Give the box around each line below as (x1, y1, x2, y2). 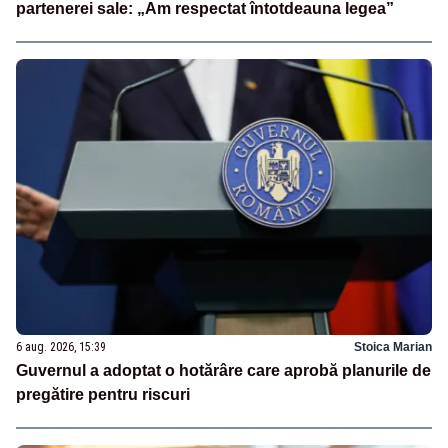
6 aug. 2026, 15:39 (16, 340, 106, 355)
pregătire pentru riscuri (16, 386, 190, 404)
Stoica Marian (354, 340, 432, 355)
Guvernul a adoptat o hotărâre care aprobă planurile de (16, 362, 431, 380)
